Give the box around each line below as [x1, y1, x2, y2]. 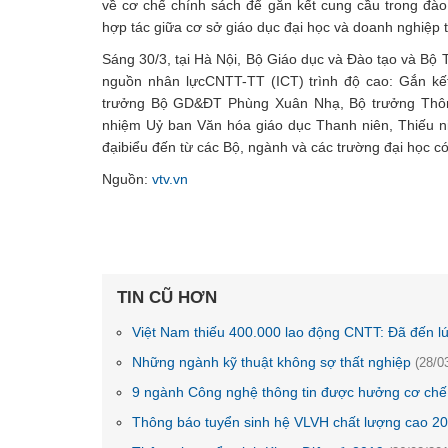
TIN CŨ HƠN [117, 288, 217, 307]
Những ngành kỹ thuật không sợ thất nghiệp [132, 354, 415, 370]
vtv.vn [152, 171, 188, 187]
